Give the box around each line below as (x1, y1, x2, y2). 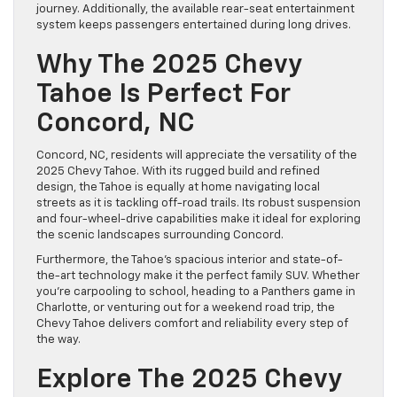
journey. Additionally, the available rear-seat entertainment (36, 4, 354, 16)
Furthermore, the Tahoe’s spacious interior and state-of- (36, 254, 343, 267)
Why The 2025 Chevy (36, 52, 302, 80)
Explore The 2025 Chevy (36, 367, 342, 394)
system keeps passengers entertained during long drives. (36, 19, 351, 32)
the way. (36, 334, 81, 346)
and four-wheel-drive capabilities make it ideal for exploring (36, 214, 361, 226)
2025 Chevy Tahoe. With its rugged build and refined (36, 166, 320, 178)
